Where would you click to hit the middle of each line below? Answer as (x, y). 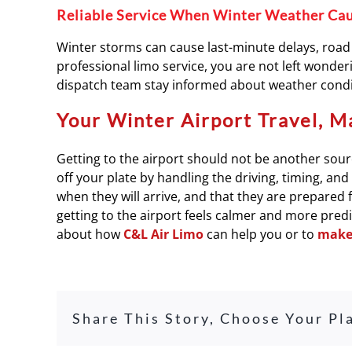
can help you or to (260, 234)
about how (90, 234)
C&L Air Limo (163, 234)
